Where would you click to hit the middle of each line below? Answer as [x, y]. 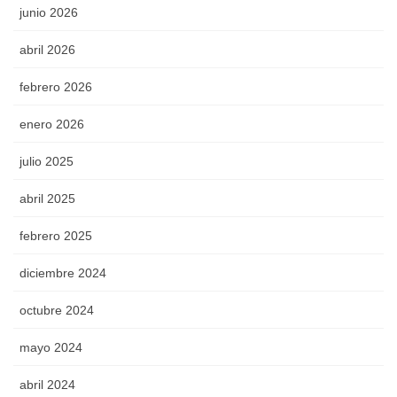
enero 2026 [52, 125]
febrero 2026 [56, 87]
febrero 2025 [56, 236]
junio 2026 [49, 13]
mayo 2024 [51, 348]
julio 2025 [47, 162]
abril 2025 [47, 199]
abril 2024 [47, 385]
